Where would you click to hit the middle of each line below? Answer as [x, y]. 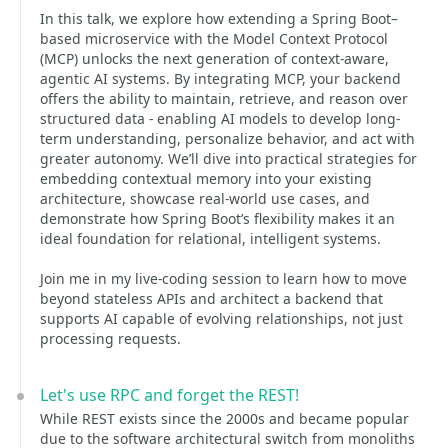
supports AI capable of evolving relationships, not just [221, 318]
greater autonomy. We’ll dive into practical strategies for [228, 158]
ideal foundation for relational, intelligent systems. [210, 238]
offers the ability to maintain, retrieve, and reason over [224, 98]
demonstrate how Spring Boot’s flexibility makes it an [217, 218]
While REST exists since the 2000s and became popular [224, 418]
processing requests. [110, 338]
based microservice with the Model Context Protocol [214, 38]
